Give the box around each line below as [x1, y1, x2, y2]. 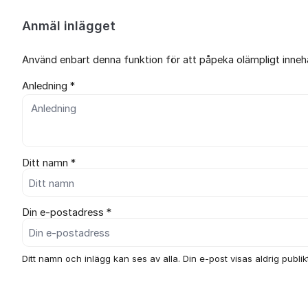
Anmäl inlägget [22, 19, 115, 33]
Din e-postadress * [22, 206, 111, 219]
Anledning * [22, 79, 75, 92]
